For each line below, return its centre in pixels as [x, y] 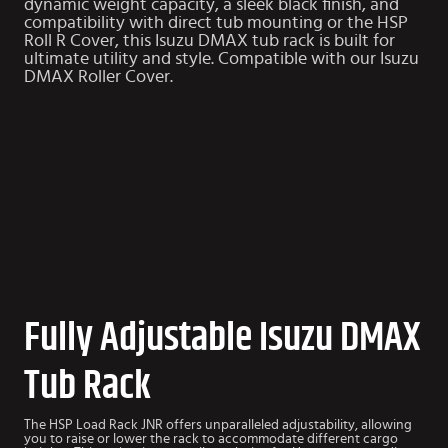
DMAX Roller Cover [97, 77]
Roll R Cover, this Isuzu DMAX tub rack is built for [209, 41]
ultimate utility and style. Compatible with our [202, 59]
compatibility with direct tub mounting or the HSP [216, 23]
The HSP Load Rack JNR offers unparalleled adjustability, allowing [218, 424]
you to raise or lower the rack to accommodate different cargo [211, 438]
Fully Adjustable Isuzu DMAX [222, 337]
